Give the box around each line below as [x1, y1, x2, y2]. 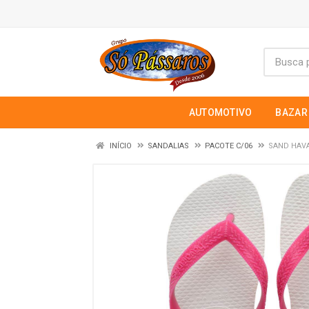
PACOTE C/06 [205, 141, 252, 150]
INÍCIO [108, 141, 132, 150]
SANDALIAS [148, 141, 191, 150]
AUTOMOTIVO [188, 107, 252, 118]
